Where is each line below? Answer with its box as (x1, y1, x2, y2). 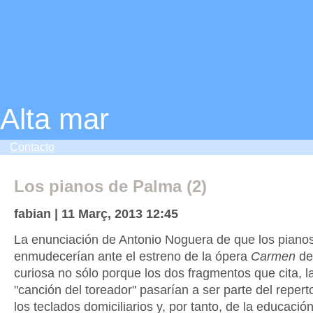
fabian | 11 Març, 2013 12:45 (13, 206, 178, 221)
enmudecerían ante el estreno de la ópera (13, 249, 251, 263)
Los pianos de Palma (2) (13, 177, 207, 196)
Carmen (250, 249, 296, 263)
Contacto (10, 141, 54, 153)
